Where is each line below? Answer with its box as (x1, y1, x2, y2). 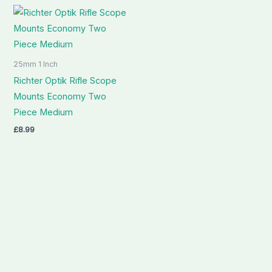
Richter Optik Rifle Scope (13, 75, 117, 86)
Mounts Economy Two (13, 90, 107, 102)
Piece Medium (13, 106, 73, 118)
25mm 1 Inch (13, 59, 58, 69)
